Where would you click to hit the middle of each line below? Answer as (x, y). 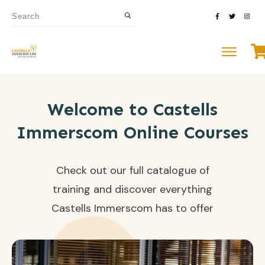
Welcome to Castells (132, 109)
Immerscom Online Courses (132, 132)
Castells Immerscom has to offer (132, 208)
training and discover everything (132, 189)
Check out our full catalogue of (132, 170)
